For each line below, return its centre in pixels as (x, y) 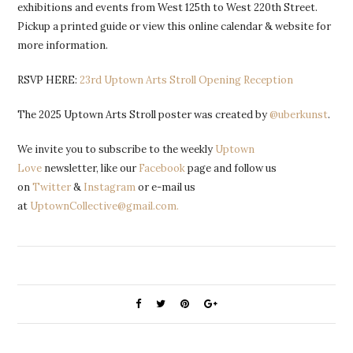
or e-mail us (166, 187)
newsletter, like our (91, 168)
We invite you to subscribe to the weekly (117, 149)
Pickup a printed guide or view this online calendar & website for (175, 26)
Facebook (162, 168)
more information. (63, 45)
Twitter (52, 187)
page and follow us (231, 168)
